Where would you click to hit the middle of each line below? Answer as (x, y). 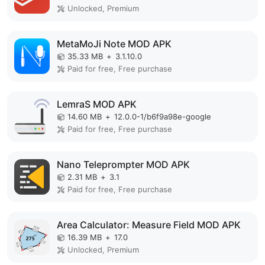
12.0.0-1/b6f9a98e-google (163, 117)
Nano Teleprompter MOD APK (123, 164)
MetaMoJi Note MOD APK (114, 44)
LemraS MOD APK (97, 104)
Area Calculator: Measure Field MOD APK (149, 225)
